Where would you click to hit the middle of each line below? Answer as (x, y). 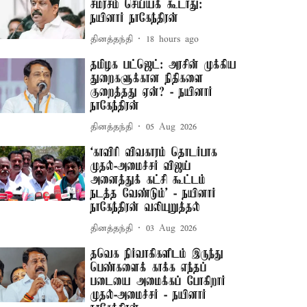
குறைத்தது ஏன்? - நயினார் (152, 93)
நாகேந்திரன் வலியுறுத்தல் (146, 208)
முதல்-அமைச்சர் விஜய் (141, 167)
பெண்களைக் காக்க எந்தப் (149, 268)
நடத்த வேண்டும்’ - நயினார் (153, 194)
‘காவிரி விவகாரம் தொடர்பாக (154, 153)
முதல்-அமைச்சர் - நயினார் (149, 295)
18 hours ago (173, 39)
